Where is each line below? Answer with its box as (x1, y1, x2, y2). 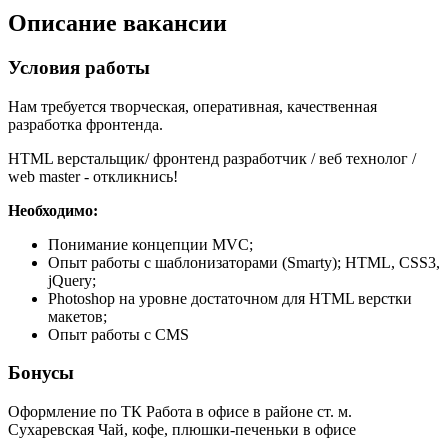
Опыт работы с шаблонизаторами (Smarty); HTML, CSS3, (48, 253, 440, 271)
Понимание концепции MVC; (48, 235, 253, 253)
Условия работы (8, 56, 150, 78)
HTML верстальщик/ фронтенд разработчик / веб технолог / (8, 149, 416, 167)
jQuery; (48, 271, 96, 289)
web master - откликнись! (8, 167, 178, 185)
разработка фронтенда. (8, 115, 163, 133)
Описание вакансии (8, 9, 227, 36)
